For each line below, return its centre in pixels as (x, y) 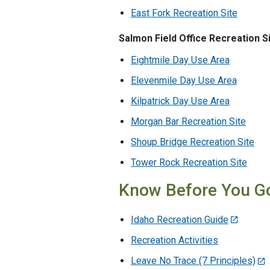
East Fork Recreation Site (184, 13)
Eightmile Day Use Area (180, 60)
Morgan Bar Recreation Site (188, 121)
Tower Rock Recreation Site (189, 162)
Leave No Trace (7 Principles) (193, 261)
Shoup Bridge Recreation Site (193, 142)
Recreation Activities (174, 240)
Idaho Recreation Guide (180, 219)
